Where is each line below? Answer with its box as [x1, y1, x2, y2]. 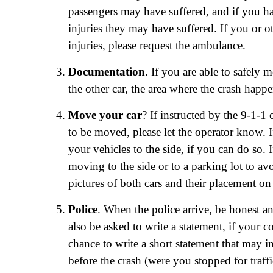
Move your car [68, 108, 142, 122]
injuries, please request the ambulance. [68, 39, 246, 52]
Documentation [68, 65, 145, 79]
